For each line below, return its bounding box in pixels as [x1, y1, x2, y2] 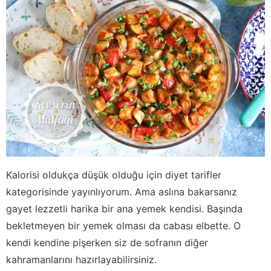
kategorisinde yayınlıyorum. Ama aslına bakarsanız [6, 185, 237, 198]
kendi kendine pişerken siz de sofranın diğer [6, 236, 208, 249]
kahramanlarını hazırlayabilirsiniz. [6, 253, 157, 266]
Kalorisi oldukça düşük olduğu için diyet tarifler [6, 168, 221, 181]
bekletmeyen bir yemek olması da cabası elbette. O [6, 219, 241, 232]
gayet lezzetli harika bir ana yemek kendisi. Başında [6, 202, 243, 215]
